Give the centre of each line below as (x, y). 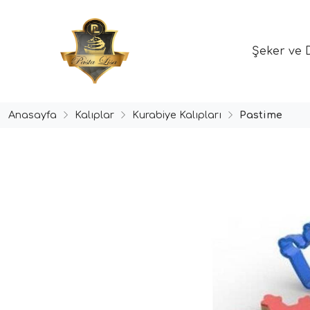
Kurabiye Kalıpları (177, 115)
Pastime (261, 115)
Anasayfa (33, 115)
